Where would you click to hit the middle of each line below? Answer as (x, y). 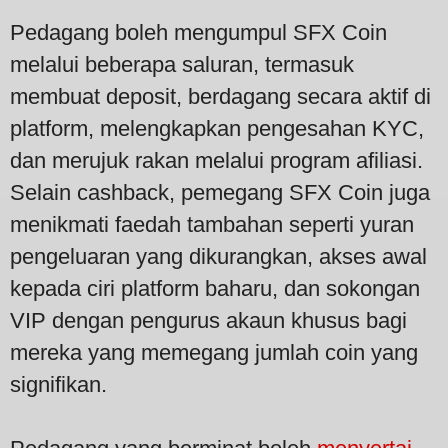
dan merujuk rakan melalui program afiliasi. (216, 160)
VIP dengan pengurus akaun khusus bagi (208, 320)
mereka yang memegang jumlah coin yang (214, 352)
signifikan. (58, 384)
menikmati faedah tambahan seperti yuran (212, 224)
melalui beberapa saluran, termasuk (182, 64)
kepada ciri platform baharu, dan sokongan (215, 288)
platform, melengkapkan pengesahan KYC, (217, 128)
